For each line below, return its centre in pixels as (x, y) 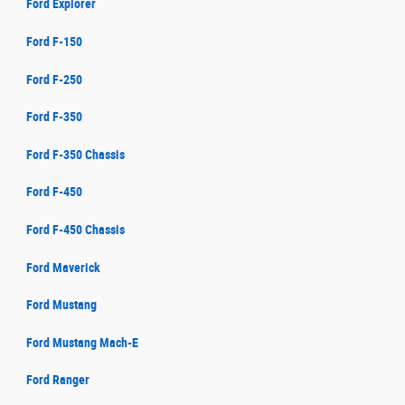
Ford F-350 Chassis (75, 154)
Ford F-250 (54, 79)
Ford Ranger (58, 380)
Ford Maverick (63, 267)
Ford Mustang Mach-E (82, 342)
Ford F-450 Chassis (75, 229)
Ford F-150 (54, 41)
